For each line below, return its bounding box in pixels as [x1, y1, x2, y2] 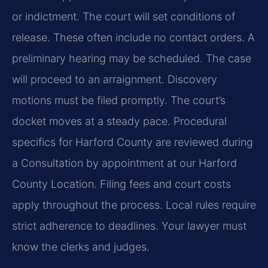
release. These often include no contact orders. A [12, 31, 255, 44]
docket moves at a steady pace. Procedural [12, 115, 227, 128]
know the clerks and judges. [12, 240, 150, 254]
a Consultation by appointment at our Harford [12, 157, 237, 170]
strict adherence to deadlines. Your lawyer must [12, 220, 246, 233]
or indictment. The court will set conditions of [12, 10, 235, 23]
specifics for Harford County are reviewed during [12, 136, 253, 149]
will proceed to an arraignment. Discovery [12, 73, 217, 86]
